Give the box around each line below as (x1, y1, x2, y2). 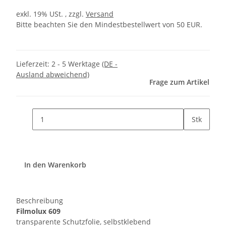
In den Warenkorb (24, 160, 88, 170)
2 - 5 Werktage (51, 59, 102, 69)
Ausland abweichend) (16, 70, 89, 80)
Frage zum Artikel (149, 77, 209, 87)
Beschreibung (16, 196, 63, 206)
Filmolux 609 (16, 206, 61, 216)
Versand (86, 9, 114, 19)
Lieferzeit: (16, 59, 51, 69)
